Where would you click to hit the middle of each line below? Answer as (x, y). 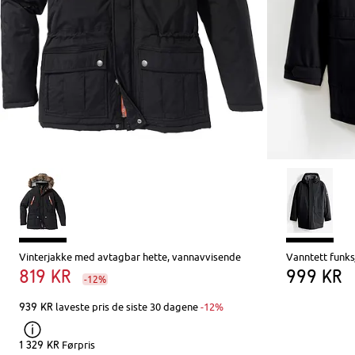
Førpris (77, 345)
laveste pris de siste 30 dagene (126, 307)
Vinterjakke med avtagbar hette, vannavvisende (130, 257)
